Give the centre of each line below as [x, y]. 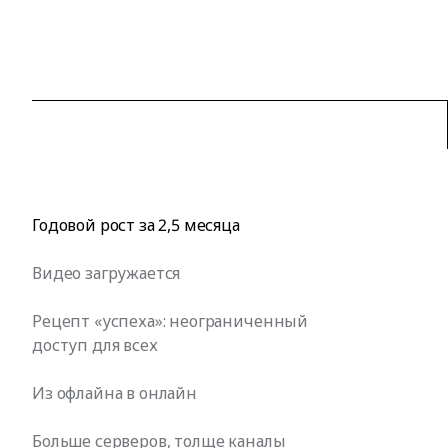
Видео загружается [106, 273]
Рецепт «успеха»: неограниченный [170, 321]
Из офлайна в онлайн [114, 393]
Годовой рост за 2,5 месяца [136, 225]
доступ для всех [95, 345]
